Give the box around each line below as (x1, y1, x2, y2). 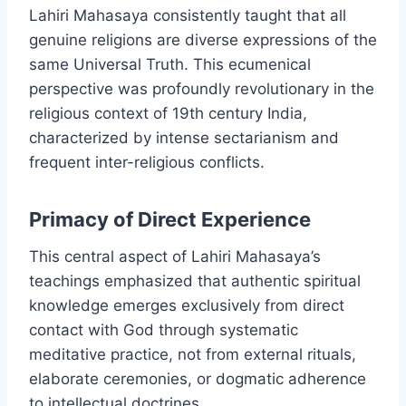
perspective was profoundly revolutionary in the (29, 80, 374, 99)
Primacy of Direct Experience (29, 208, 311, 232)
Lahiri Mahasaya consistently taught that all (29, 6, 346, 25)
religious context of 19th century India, (29, 104, 307, 123)
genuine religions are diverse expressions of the (29, 31, 377, 50)
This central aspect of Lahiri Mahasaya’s (29, 247, 321, 266)
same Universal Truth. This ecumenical (29, 55, 311, 74)
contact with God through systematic (29, 321, 298, 340)
